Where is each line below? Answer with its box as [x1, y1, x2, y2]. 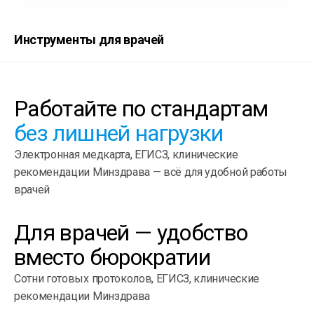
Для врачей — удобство [14, 219, 248, 246]
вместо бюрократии [14, 243, 211, 271]
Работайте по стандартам [14, 95, 268, 122]
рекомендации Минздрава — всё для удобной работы [14, 165, 287, 179]
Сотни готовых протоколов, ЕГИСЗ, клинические [14, 271, 259, 285]
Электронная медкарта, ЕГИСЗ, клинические [14, 147, 238, 161]
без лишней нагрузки [14, 119, 224, 146]
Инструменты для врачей [14, 32, 165, 47]
